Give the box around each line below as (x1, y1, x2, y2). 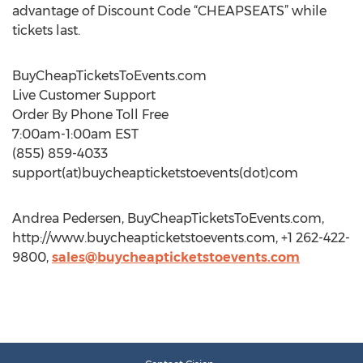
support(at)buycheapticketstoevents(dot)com (12, 165, 298, 181)
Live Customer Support (12, 88, 156, 103)
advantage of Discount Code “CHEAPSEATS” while (12, 3, 327, 19)
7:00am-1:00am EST (12, 126, 139, 142)
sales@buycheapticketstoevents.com (52, 250, 300, 265)
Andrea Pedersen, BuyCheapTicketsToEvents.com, (12, 211, 324, 226)
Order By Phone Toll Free (12, 107, 169, 122)
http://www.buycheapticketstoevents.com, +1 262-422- (12, 230, 350, 246)
